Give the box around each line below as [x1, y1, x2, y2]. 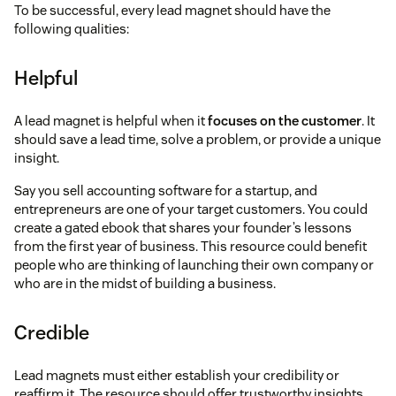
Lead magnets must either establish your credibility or [14, 367, 339, 385]
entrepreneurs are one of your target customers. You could [14, 201, 368, 218]
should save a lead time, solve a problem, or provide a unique [14, 131, 381, 148]
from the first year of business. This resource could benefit [14, 238, 367, 255]
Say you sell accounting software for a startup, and [14, 182, 317, 200]
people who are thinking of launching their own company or [14, 256, 374, 274]
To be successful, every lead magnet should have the [14, 2, 331, 19]
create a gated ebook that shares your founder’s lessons [14, 219, 352, 237]
